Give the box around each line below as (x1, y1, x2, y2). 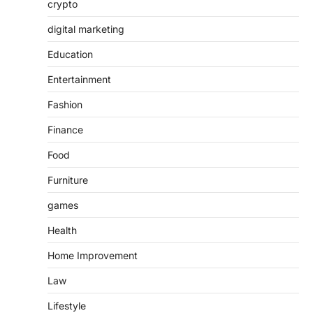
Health (48, 224, 77, 236)
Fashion (48, 98, 82, 110)
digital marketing (48, 22, 124, 35)
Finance (48, 123, 83, 136)
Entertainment (48, 73, 111, 85)
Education (48, 48, 93, 60)
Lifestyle (48, 299, 86, 312)
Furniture (48, 173, 88, 186)
